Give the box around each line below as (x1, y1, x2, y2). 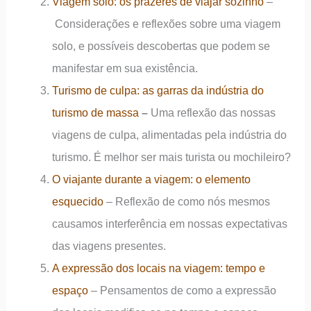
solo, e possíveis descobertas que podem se (51, 39, 270, 52)
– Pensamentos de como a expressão (87, 283, 276, 296)
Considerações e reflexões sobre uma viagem (51, 17, 280, 30)
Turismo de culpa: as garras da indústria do (51, 83, 264, 96)
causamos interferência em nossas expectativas (51, 217, 287, 230)
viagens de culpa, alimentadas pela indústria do (51, 128, 287, 141)
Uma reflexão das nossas (150, 106, 276, 119)
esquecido (51, 194, 103, 208)
